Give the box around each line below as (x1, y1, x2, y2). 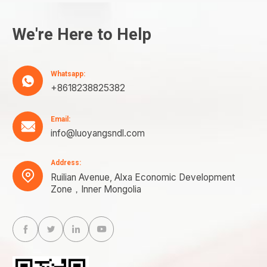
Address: (51, 159, 81, 167)
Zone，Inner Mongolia (51, 183, 141, 195)
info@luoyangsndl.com (51, 128, 145, 139)
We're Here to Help (13, 25, 152, 45)
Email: (51, 115, 70, 124)
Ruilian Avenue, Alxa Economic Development (51, 171, 235, 183)
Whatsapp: (51, 69, 85, 78)
